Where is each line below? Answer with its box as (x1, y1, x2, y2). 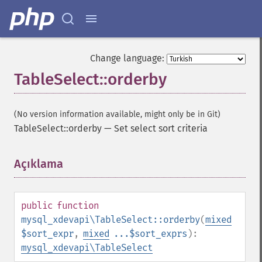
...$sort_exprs (113, 228, 187, 239)
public (21, 200, 53, 211)
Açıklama (14, 157, 63, 171)
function (57, 200, 99, 211)
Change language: (90, 53, 164, 64)
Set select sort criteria (114, 123, 208, 134)
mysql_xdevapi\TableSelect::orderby (21, 214, 200, 225)
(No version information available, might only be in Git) (14, 109, 220, 119)
